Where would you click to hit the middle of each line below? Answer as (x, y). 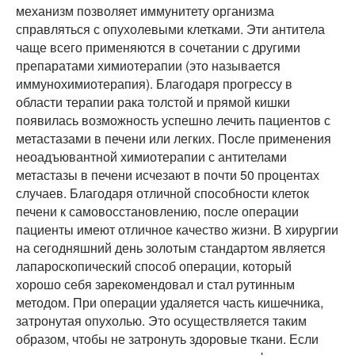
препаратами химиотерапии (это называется (148, 66)
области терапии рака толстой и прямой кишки (153, 102)
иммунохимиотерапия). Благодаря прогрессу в (154, 84)
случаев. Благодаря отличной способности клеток (162, 193)
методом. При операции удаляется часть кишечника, (170, 303)
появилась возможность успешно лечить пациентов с (173, 120)
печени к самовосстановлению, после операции (157, 212)
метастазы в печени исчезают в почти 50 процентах (168, 175)
